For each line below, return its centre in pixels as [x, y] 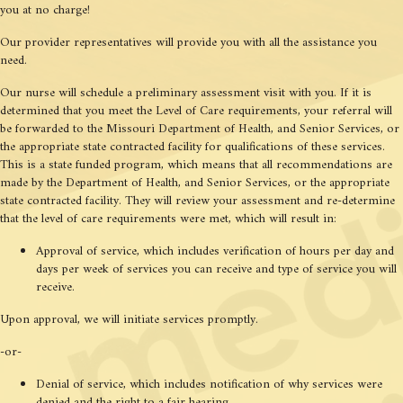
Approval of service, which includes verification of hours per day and [215, 252]
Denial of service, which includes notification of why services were [209, 385]
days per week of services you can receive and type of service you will [216, 270]
